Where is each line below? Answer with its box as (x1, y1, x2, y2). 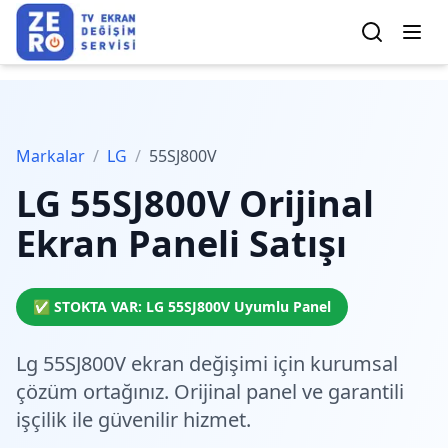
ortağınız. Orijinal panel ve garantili (78, 378, 404, 405)
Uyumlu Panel (230, 297, 331, 316)
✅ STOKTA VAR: (33, 297, 146, 316)
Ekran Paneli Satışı (16, 219, 347, 268)
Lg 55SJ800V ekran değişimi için (16, 350, 310, 377)
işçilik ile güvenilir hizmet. (16, 406, 251, 433)
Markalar (16, 145, 85, 167)
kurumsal (310, 350, 398, 377)
